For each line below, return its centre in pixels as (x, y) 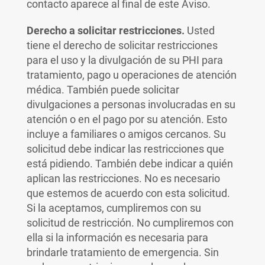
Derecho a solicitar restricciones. (105, 30)
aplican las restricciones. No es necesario (123, 178)
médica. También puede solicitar (103, 90)
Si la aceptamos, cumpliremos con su (114, 208)
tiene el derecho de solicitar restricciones (122, 45)
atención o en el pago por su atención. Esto (127, 119)
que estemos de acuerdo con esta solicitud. (128, 193)
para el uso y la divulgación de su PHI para (125, 60)
